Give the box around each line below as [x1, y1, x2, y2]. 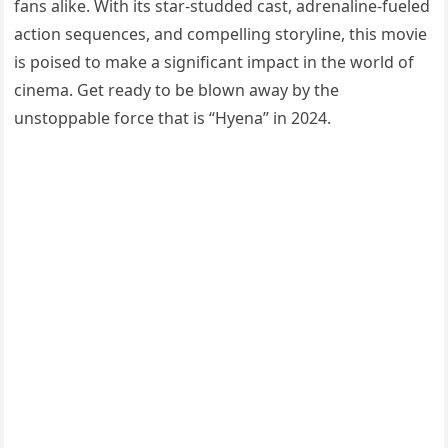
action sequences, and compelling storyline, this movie [14, 23, 428, 46]
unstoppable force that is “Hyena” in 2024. [14, 107, 332, 130]
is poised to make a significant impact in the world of [14, 51, 415, 74]
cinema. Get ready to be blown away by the [14, 79, 340, 102]
